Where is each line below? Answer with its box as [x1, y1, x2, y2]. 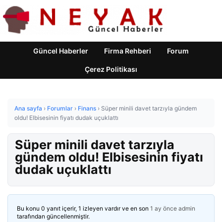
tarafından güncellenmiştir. [17, 213, 90, 220]
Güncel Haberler [33, 47, 88, 55]
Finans [78, 105, 96, 112]
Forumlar [47, 105, 73, 112]
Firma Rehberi [104, 47, 151, 55]
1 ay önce [150, 205, 177, 212]
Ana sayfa [14, 105, 42, 112]
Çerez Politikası [85, 65, 137, 73]
